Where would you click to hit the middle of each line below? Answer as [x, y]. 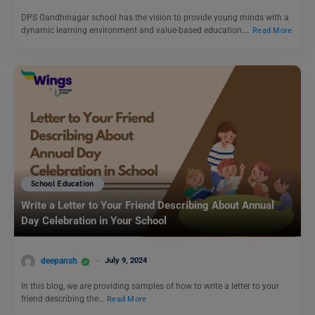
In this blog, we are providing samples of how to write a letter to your [150, 287]
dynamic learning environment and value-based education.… [136, 30]
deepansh [59, 261]
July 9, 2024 [126, 261]
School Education [63, 184]
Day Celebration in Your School [95, 221]
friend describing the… [64, 299]
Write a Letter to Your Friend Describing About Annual [148, 206]
